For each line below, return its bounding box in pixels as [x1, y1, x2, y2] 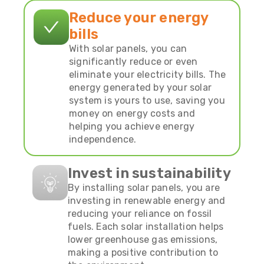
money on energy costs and [69, 107, 195, 119]
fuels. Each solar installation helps [68, 220, 224, 232]
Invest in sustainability [68, 164, 231, 181]
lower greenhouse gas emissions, [68, 233, 218, 245]
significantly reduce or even [69, 55, 198, 67]
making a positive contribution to [68, 246, 219, 258]
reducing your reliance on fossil [68, 207, 212, 219]
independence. [69, 133, 137, 145]
